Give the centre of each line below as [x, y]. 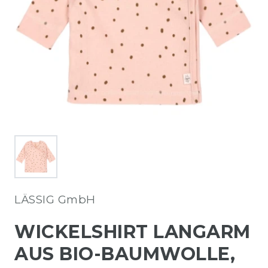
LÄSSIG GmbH [55, 199]
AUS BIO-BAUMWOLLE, [125, 254]
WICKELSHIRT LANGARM [133, 232]
